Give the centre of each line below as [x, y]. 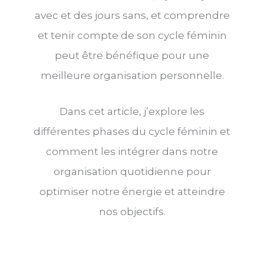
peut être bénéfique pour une [132, 56]
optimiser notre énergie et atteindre [132, 192]
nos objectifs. [132, 212]
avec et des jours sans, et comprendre [132, 16]
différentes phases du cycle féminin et [132, 132]
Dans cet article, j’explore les [132, 112]
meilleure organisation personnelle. [132, 76]
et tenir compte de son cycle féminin [132, 36]
